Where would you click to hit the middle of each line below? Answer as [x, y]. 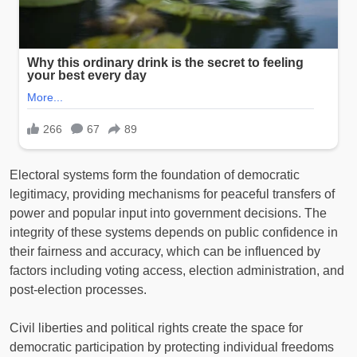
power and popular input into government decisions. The [168, 213]
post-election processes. [78, 289]
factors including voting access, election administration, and [177, 270]
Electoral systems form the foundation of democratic [155, 175]
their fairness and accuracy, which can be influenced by [165, 251]
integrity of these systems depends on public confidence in [174, 232]
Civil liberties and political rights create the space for [156, 328]
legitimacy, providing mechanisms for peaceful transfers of [172, 194]
